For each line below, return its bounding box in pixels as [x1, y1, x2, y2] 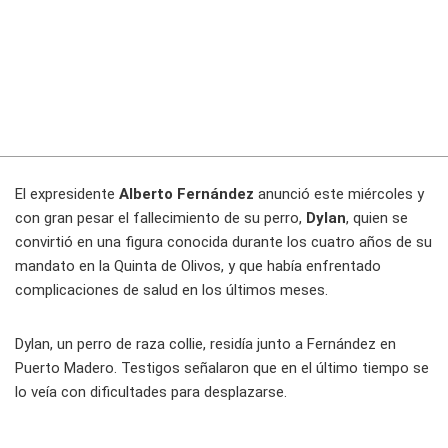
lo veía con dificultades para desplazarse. [15, 383, 287, 402]
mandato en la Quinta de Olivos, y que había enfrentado [15, 257, 381, 276]
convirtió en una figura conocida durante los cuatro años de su [15, 233, 432, 252]
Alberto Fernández [119, 185, 254, 204]
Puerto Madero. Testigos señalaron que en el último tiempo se [15, 359, 429, 378]
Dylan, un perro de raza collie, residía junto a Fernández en [15, 335, 396, 354]
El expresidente [15, 185, 119, 204]
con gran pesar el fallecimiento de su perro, [15, 209, 306, 228]
